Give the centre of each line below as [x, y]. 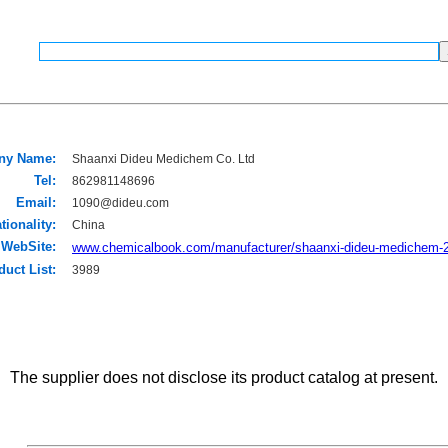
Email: [42, 202]
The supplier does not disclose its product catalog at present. [224, 377]
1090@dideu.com [120, 203]
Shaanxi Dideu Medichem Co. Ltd [163, 159]
